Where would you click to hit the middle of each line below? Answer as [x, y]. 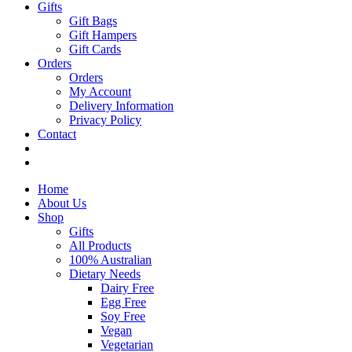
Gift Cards [95, 49]
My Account [100, 92]
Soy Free [123, 316]
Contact [57, 134]
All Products [100, 246]
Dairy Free [127, 288]
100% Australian [110, 260]
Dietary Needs [105, 274]
